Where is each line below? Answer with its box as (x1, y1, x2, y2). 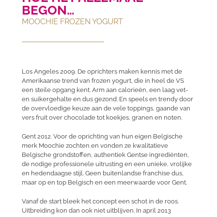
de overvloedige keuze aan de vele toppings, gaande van (21, 105, 190, 112)
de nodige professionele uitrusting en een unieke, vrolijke (21, 160, 192, 168)
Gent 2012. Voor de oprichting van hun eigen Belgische (21, 133, 183, 140)
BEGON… (21, 2, 75, 18)
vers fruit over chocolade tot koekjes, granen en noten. (21, 114, 182, 122)
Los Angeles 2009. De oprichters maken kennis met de (21, 68, 182, 76)
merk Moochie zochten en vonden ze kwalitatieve (21, 142, 168, 150)
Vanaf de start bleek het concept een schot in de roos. (21, 198, 179, 205)
